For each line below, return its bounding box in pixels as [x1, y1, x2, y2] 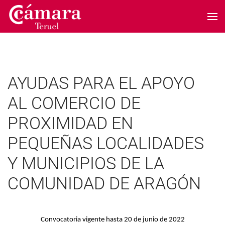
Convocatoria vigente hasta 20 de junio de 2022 [40, 216, 185, 223]
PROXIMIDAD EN [8, 113, 133, 133]
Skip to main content [18, 19, 85, 28]
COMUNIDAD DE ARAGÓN [8, 173, 201, 193]
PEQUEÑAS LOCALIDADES [8, 133, 204, 153]
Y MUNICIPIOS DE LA [8, 153, 164, 173]
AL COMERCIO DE [8, 93, 141, 113]
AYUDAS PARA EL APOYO [8, 73, 195, 93]
